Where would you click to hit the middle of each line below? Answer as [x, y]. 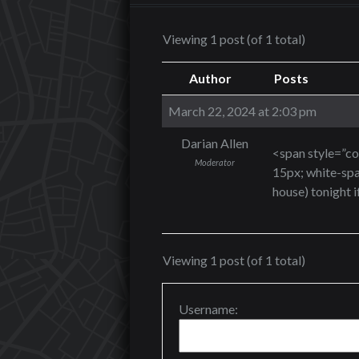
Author [210, 78]
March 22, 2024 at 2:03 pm [242, 111]
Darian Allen [214, 143]
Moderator [214, 162]
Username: [208, 309]
